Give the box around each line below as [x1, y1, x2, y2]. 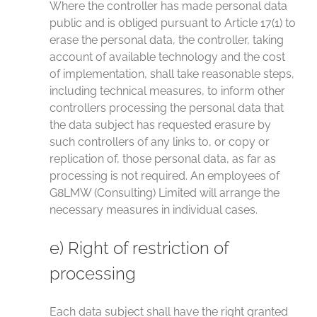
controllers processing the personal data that [50, 101, 284, 115]
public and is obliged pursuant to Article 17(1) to [50, 16, 296, 30]
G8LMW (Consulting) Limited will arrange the [50, 186, 279, 200]
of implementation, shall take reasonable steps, [50, 67, 294, 81]
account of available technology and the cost [50, 50, 285, 64]
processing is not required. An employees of [50, 169, 279, 183]
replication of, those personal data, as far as [50, 152, 276, 166]
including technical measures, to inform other [50, 84, 285, 98]
